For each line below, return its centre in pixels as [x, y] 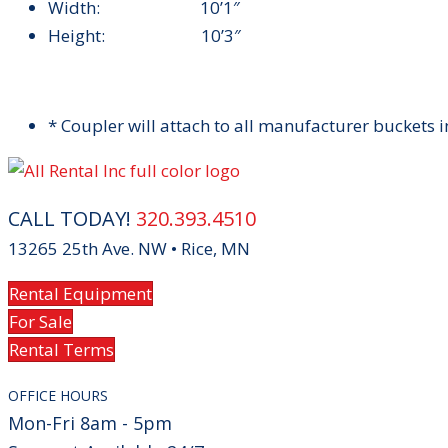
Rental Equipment [80, 293]
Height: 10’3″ [144, 35]
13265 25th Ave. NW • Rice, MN [129, 248]
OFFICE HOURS [58, 395]
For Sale [40, 321]
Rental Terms [61, 349]
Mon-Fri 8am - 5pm [90, 423]
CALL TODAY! [72, 218]
